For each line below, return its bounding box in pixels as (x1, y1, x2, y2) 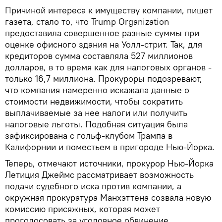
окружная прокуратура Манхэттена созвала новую (5, 191, 211, 203)
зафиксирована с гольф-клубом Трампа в (5, 129, 172, 141)
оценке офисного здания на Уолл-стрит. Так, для (5, 38, 202, 50)
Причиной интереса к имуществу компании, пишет (5, 4, 213, 16)
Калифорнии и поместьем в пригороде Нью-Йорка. (5, 141, 215, 153)
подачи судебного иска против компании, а (5, 180, 181, 192)
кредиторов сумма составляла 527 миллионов (5, 50, 193, 61)
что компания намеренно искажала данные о (5, 84, 189, 96)
